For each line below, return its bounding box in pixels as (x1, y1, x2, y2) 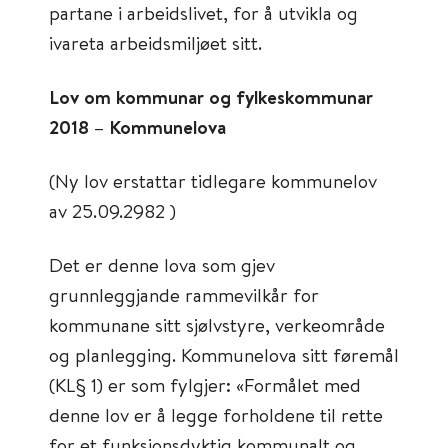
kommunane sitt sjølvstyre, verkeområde (49, 312, 385, 337)
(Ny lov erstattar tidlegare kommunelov (49, 168, 377, 193)
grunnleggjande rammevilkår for (49, 282, 319, 307)
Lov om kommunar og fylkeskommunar (49, 84, 373, 110)
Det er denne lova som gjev (49, 252, 275, 277)
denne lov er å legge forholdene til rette (49, 402, 383, 427)
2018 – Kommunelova (49, 114, 226, 140)
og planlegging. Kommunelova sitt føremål (49, 342, 399, 367)
